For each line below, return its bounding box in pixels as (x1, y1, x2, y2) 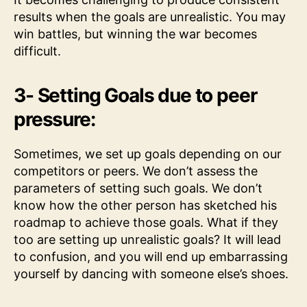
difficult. (14, 43, 61, 58)
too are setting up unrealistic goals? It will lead (14, 232, 281, 247)
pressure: (14, 107, 95, 131)
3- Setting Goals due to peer (14, 83, 257, 107)
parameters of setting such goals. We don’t (14, 180, 262, 195)
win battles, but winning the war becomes (14, 26, 257, 41)
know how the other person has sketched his (14, 197, 277, 212)
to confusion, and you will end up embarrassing (14, 249, 288, 264)
